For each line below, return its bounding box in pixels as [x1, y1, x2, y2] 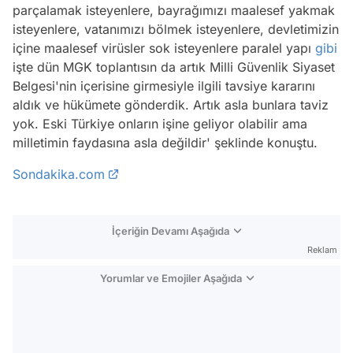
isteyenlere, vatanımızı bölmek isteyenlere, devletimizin [13, 21, 339, 38]
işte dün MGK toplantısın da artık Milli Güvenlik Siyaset [13, 59, 335, 76]
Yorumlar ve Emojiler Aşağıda [99, 272, 242, 285]
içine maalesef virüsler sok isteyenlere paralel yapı [13, 40, 315, 57]
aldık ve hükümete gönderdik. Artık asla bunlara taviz [13, 97, 329, 113]
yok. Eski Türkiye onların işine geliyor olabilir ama [13, 116, 307, 132]
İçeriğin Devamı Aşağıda [112, 225, 229, 238]
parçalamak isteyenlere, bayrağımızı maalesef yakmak [13, 2, 335, 19]
